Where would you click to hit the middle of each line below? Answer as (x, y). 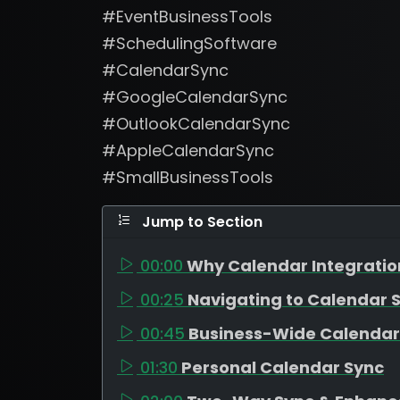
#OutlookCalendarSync (196, 124)
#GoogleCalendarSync (195, 97)
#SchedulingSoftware (189, 43)
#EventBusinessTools (187, 17)
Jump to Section (200, 222)
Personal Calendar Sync (283, 367)
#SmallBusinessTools (187, 177)
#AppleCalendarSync (188, 150)
